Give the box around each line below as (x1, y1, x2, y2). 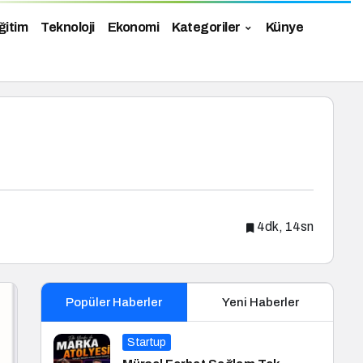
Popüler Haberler (66, 296, 162, 309)
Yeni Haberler (221, 296, 299, 309)
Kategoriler (172, 20, 241, 35)
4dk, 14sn (257, 220, 314, 234)
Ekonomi (107, 20, 159, 35)
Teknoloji (41, 20, 95, 35)
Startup (127, 336, 166, 348)
